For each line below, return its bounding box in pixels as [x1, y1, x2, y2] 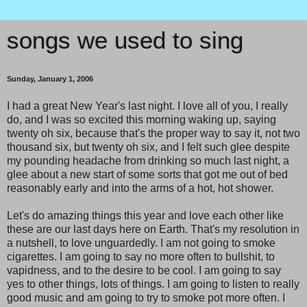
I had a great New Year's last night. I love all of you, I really [7, 99, 288, 112]
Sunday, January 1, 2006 [7, 75, 93, 83]
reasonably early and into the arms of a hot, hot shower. [7, 182, 273, 194]
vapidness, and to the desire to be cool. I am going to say [7, 264, 281, 276]
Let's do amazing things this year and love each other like [7, 209, 284, 221]
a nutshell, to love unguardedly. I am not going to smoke [7, 236, 275, 249]
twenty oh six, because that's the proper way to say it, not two [7, 127, 300, 139]
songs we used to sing [7, 27, 243, 53]
